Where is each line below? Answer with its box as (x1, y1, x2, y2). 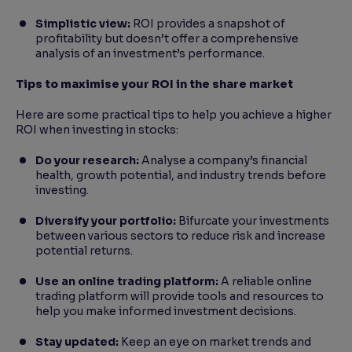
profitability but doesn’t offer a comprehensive (35, 31, 299, 46)
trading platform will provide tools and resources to (35, 289, 324, 304)
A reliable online (218, 274, 312, 289)
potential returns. (35, 244, 137, 258)
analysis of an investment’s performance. (35, 46, 269, 61)
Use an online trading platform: (35, 274, 218, 289)
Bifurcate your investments (176, 214, 329, 229)
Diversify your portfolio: (35, 214, 176, 229)
